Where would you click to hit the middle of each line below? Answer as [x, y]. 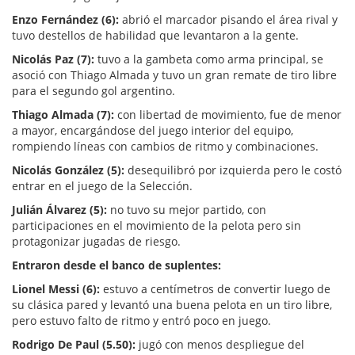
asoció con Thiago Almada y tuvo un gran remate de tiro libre [174, 74]
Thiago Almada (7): [63, 114]
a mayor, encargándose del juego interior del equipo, [153, 130]
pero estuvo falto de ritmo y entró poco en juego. [141, 320]
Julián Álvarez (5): [59, 209]
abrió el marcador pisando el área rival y [228, 19]
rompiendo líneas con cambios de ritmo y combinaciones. [165, 146]
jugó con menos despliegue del [220, 344]
